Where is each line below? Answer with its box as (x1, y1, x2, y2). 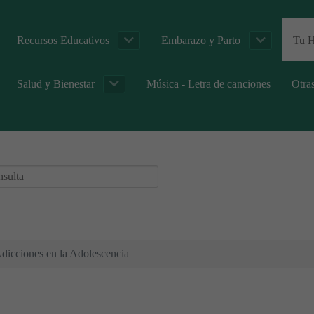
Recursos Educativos (17, 34, 109, 46)
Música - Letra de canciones (146, 77, 271, 90)
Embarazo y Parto (161, 34, 241, 46)
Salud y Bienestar (17, 77, 95, 90)
